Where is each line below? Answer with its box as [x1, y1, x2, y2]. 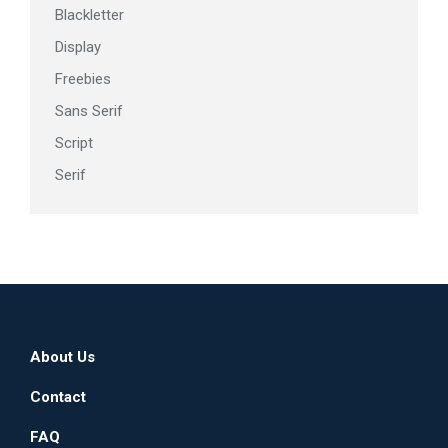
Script [55, 134, 93, 152]
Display [55, 38, 101, 56]
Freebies [55, 70, 111, 88]
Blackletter [55, 6, 124, 24]
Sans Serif [55, 102, 123, 120]
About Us [30, 348, 95, 366]
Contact [30, 388, 86, 406]
